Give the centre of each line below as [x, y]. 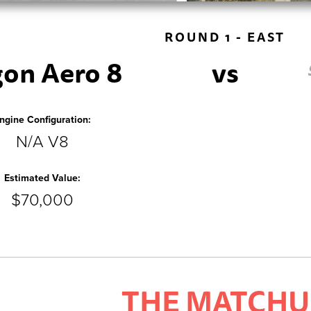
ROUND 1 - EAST [225, 37]
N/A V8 [42, 142]
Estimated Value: [42, 178]
